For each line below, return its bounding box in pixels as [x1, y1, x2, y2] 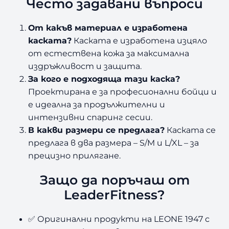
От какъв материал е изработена [28, 22, 188, 33]
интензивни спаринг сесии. [28, 112, 153, 123]
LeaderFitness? [64, 187, 165, 202]
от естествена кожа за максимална [28, 48, 190, 59]
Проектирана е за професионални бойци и [28, 86, 217, 97]
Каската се [165, 125, 216, 135]
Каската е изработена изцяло [72, 35, 208, 46]
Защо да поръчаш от [39, 172, 190, 188]
